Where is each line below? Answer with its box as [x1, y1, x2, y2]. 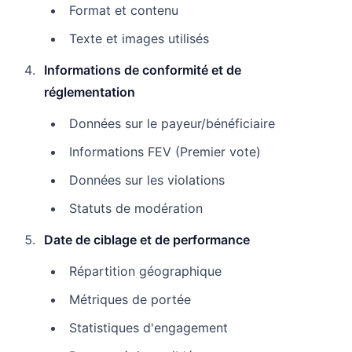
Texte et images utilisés [69, 30, 209, 46]
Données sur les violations [69, 171, 225, 188]
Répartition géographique [69, 262, 222, 279]
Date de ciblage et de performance [44, 231, 250, 247]
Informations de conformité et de [44, 61, 241, 78]
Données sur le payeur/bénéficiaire [69, 115, 275, 131]
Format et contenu [69, 2, 178, 18]
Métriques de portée [69, 291, 191, 307]
